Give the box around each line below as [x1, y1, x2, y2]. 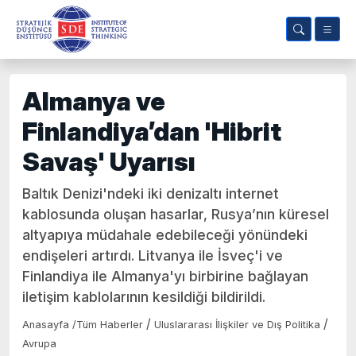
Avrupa [22, 338, 56, 350]
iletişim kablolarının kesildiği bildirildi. [22, 288, 265, 305]
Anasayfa [22, 319, 72, 331]
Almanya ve [22, 86, 165, 117]
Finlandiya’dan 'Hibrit [22, 116, 281, 147]
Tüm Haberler [76, 319, 143, 331]
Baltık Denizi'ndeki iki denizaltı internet [22, 185, 279, 202]
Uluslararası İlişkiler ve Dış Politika [154, 319, 320, 331]
